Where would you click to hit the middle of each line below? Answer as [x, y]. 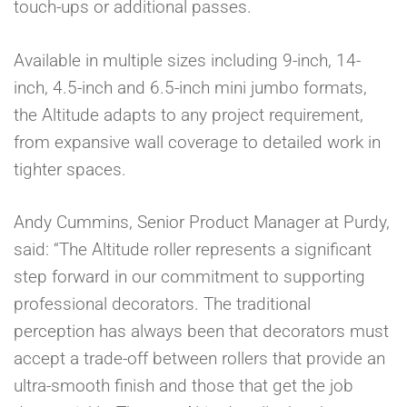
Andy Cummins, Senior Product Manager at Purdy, [202, 223]
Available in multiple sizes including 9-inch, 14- [187, 60]
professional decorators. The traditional [162, 304]
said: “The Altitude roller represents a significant [193, 250]
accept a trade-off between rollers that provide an [199, 359]
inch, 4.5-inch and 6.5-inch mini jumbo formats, [190, 87]
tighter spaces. [70, 169]
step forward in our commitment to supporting [189, 277]
